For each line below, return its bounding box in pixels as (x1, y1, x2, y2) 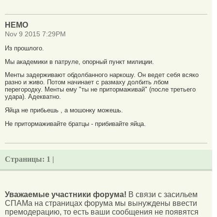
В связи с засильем (126, 190, 198, 199)
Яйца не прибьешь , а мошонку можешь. (5, 107, 123, 114)
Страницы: (5, 155, 46, 164)
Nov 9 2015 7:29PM (5, 31, 66, 38)
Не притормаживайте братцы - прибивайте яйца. (5, 120, 146, 128)
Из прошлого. (5, 44, 44, 52)
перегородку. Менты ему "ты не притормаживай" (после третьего (5, 86, 196, 93)
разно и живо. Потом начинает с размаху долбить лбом (5, 78, 169, 86)
